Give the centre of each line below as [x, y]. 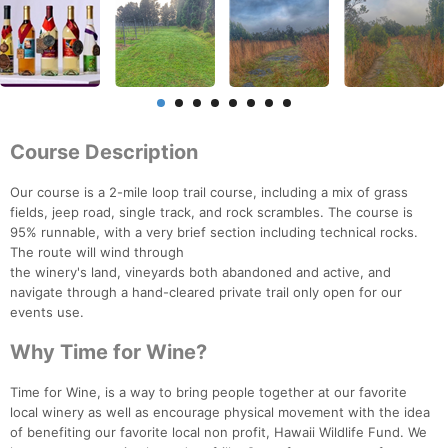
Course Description [104, 152]
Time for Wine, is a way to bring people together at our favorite [208, 392]
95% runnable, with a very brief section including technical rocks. [214, 232]
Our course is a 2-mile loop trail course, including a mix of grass [209, 192]
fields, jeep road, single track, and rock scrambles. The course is [211, 212]
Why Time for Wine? [108, 352]
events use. [47, 312]
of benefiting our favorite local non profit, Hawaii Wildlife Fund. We [218, 432]
